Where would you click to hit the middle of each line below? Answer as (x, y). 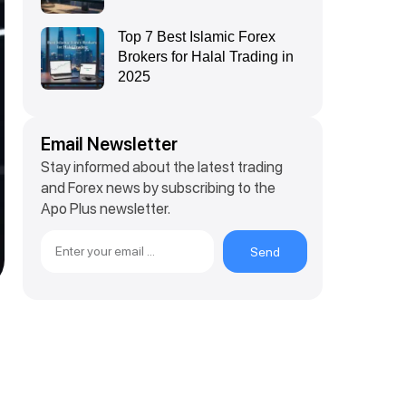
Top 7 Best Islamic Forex (197, 36)
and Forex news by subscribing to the (159, 188)
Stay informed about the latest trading (162, 167)
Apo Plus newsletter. (106, 209)
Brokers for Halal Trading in (206, 56)
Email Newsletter (110, 145)
